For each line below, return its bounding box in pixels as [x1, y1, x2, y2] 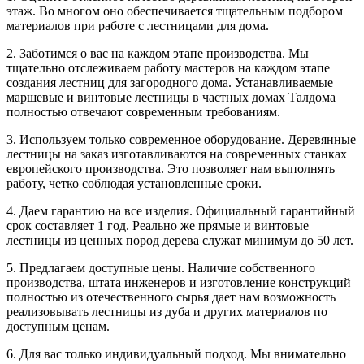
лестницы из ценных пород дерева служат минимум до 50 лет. [6, 232, 353, 247]
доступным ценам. [6, 318, 110, 333]
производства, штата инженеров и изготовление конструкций [6, 275, 351, 289]
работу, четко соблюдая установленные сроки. [6, 175, 262, 190]
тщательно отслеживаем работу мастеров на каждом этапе [6, 60, 330, 75]
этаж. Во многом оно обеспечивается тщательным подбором [6, 3, 343, 18]
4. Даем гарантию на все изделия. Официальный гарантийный [6, 203, 355, 218]
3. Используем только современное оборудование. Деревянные [6, 132, 356, 146]
